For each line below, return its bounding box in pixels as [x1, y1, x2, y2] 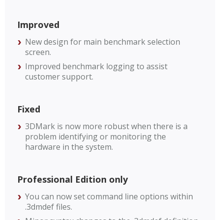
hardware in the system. [25, 141, 113, 152]
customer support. [25, 71, 93, 82]
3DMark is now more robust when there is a [25, 121, 188, 132]
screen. [25, 47, 51, 57]
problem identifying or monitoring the [25, 131, 166, 142]
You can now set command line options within [25, 191, 193, 202]
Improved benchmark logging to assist [25, 61, 167, 72]
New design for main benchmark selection [25, 36, 180, 47]
